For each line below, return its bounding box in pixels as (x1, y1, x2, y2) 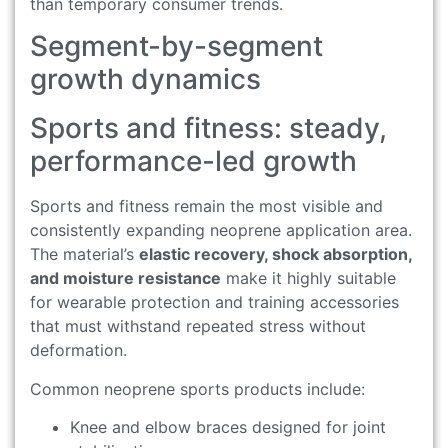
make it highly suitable (221, 268, 396, 289)
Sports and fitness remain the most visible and (30, 196, 383, 217)
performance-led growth (30, 144, 357, 179)
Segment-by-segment (30, 29, 323, 64)
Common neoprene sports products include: (30, 378, 365, 399)
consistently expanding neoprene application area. (30, 220, 412, 241)
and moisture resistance (30, 268, 221, 289)
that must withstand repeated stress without (30, 316, 366, 337)
